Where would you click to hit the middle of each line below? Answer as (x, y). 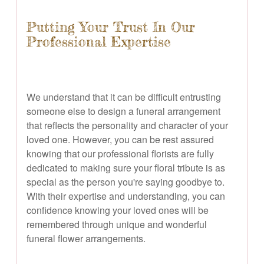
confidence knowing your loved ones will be (118, 210)
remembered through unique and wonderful (117, 224)
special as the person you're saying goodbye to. (126, 181)
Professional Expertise (99, 42)
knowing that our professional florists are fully (120, 153)
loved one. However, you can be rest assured (120, 139)
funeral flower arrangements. (86, 238)
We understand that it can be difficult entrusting (124, 97)
